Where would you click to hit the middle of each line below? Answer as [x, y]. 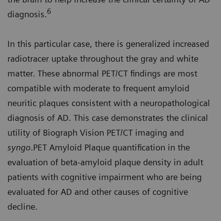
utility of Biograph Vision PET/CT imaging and [96, 132]
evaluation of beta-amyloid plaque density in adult [105, 162]
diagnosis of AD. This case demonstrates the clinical [108, 117]
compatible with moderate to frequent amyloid [98, 88]
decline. [22, 206]
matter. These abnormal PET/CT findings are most [102, 73]
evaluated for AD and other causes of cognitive [98, 191]
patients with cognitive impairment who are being [105, 177]
